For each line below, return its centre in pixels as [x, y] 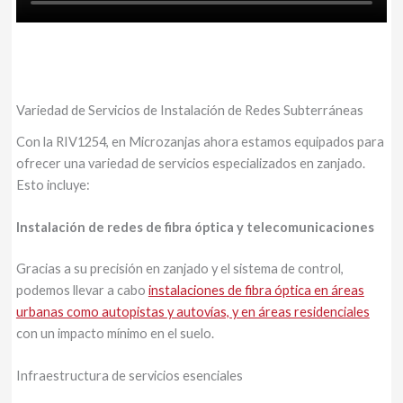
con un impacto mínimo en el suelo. [115, 333]
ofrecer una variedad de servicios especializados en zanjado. [190, 163]
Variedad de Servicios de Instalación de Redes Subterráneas [191, 111]
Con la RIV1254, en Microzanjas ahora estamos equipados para [200, 141]
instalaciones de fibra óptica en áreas [256, 290]
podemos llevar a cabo [82, 290]
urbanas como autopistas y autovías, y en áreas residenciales [193, 311]
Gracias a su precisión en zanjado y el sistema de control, [179, 268]
